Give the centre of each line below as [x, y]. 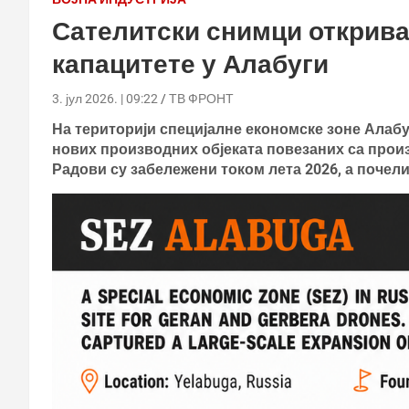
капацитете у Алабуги [190, 64]
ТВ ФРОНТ [201, 98]
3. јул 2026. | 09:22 [105, 98]
